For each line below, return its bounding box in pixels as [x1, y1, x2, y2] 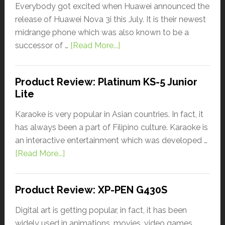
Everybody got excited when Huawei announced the [15, 1, 209, 11]
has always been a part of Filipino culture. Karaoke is [15, 122, 208, 132]
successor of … [15, 40, 70, 50]
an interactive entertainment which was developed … [15, 135, 207, 145]
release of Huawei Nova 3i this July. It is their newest [15, 14, 206, 24]
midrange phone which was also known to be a [15, 27, 189, 37]
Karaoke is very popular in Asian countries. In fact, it [15, 109, 203, 119]
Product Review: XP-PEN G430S [15, 183, 167, 196]
